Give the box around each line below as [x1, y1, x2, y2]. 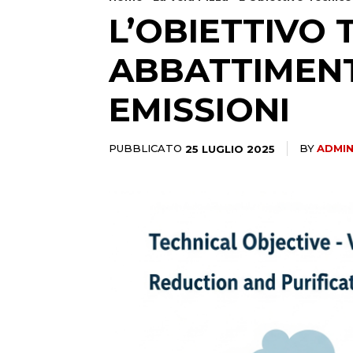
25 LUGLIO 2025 [185, 142, 275, 155]
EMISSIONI [109, 88, 290, 130]
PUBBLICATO [109, 141, 182, 154]
